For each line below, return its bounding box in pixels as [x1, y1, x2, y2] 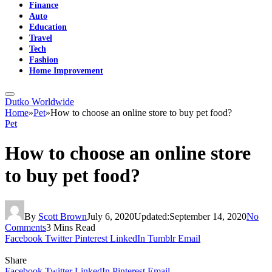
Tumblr [148, 233, 175, 243]
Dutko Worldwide [5, 97, 74, 107]
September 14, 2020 [169, 211, 246, 222]
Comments [5, 222, 46, 233]
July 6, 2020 [87, 211, 134, 222]
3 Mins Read [46, 222, 95, 233]
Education [29, 22, 67, 32]
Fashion [29, 55, 58, 64]
